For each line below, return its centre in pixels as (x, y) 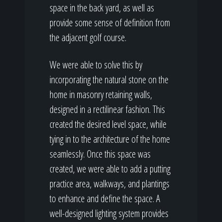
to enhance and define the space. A (105, 199)
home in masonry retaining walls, (101, 95)
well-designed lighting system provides (109, 214)
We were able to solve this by (96, 65)
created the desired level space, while (108, 124)
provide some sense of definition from (110, 23)
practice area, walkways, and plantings (110, 184)
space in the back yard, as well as (102, 8)
